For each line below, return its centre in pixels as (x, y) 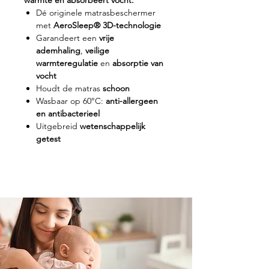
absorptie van (138, 63)
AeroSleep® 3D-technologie (107, 25)
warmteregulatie (67, 63)
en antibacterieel (68, 113)
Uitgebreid (58, 126)
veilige (97, 50)
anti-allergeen (132, 101)
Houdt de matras (69, 88)
